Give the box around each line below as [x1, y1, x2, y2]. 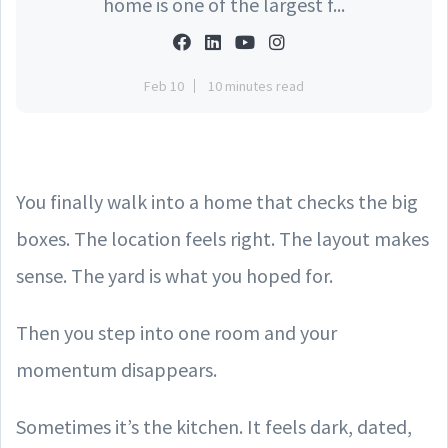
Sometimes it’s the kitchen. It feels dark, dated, [16, 413, 412, 439]
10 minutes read [208, 76, 304, 95]
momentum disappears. [16, 356, 217, 382]
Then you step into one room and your [16, 319, 337, 345]
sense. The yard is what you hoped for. [16, 262, 333, 288]
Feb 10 [144, 76, 184, 95]
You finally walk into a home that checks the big [16, 188, 418, 214]
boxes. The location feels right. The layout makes [16, 225, 429, 251]
